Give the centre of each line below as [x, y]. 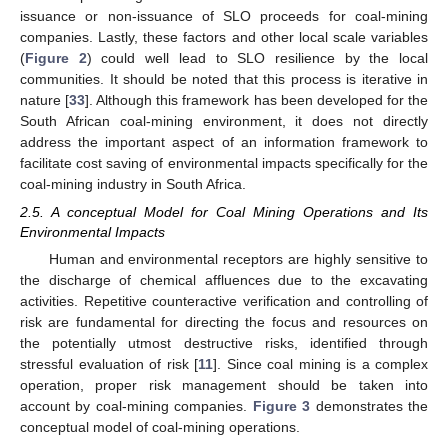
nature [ [45, 99]
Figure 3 [281, 405]
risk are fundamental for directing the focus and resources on [224, 321]
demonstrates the [369, 405]
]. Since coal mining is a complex [320, 363]
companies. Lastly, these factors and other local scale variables [224, 36]
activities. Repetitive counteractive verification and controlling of [224, 300]
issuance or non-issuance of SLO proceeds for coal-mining [224, 15]
